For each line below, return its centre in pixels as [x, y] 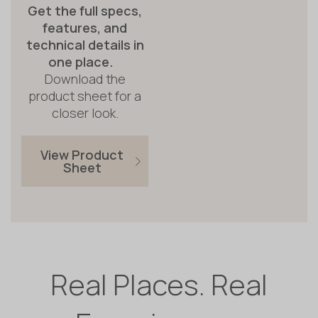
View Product [82, 155]
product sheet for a [85, 96]
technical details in [85, 45]
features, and [85, 28]
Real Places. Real [159, 285]
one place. [85, 62]
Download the [85, 79]
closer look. [85, 113]
